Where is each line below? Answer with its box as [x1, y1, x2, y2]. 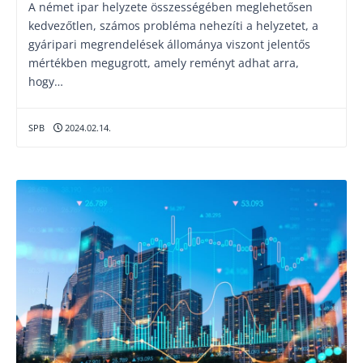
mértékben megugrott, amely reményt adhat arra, [28, 55, 299, 70]
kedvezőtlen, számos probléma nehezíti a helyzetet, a [28, 18, 318, 33]
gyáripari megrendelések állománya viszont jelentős [28, 36, 310, 52]
